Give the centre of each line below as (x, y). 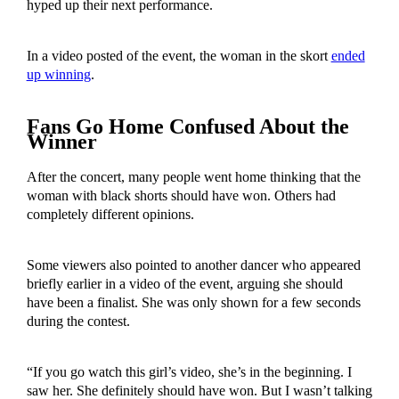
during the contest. (80, 321)
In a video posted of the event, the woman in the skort (179, 56)
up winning (58, 75)
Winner (61, 142)
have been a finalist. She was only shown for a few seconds (193, 302)
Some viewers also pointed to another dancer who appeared (193, 265)
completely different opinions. (110, 214)
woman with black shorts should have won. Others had (181, 195)
